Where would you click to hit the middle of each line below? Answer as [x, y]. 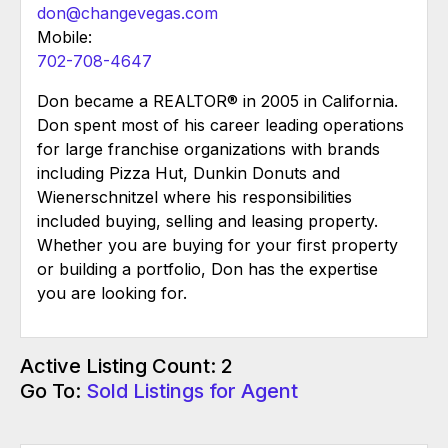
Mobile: [64, 37]
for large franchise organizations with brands [208, 149]
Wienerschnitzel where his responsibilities [194, 197]
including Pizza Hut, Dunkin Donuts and [188, 173]
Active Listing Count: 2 [126, 366]
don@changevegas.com [127, 13]
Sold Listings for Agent [192, 391]
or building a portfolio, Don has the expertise [207, 269]
